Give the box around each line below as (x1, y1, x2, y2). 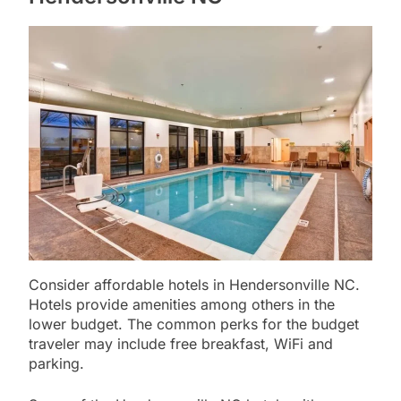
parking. (29, 354, 89, 373)
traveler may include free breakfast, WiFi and (29, 335, 333, 354)
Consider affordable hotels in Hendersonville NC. (29, 276, 360, 294)
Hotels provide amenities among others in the (29, 295, 335, 314)
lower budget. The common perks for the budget (29, 315, 359, 334)
